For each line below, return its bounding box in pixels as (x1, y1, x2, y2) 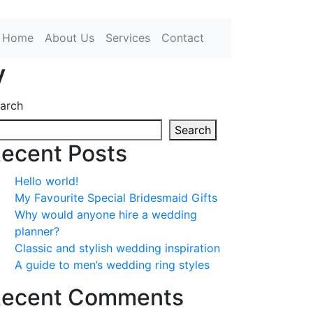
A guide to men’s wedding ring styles (15, 258, 210, 272)
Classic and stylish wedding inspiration (15, 241, 220, 256)
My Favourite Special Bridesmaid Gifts (15, 191, 217, 205)
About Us (45, 31, 94, 45)
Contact (161, 31, 204, 45)
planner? (15, 224, 59, 239)
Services (105, 31, 150, 45)
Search (175, 123, 211, 138)
